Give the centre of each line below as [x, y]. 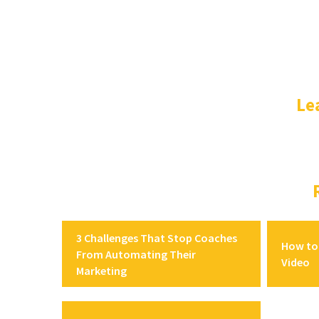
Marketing [101, 270]
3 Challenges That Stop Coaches [156, 237]
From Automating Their [136, 253]
